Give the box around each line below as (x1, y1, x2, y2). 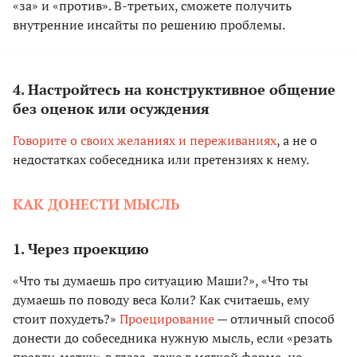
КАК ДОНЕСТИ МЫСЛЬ (13, 194, 180, 214)
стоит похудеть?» (13, 310, 120, 328)
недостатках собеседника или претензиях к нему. (13, 151, 309, 169)
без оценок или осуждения (13, 99, 210, 119)
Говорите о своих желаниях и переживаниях (13, 131, 277, 150)
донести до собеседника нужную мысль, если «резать (13, 329, 332, 347)
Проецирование (120, 310, 214, 328)
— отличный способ (214, 310, 335, 328)
